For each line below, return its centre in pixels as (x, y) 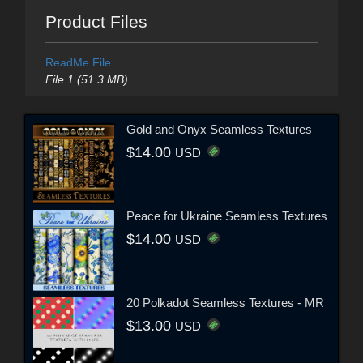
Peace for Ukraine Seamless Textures (227, 216)
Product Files (96, 21)
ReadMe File (78, 62)
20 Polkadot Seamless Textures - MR (225, 303)
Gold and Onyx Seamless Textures (219, 130)
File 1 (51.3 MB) (86, 79)
